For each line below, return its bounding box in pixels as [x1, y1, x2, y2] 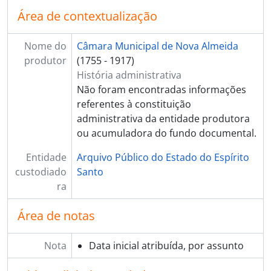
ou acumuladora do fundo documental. [76, 126, 256, 140]
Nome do [24, 39, 67, 53]
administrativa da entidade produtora [76, 112, 250, 125]
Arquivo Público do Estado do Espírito [76, 151, 249, 164]
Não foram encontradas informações [76, 83, 246, 96]
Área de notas [18, 207, 95, 224]
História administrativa [76, 68, 181, 82]
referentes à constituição [76, 97, 191, 111]
